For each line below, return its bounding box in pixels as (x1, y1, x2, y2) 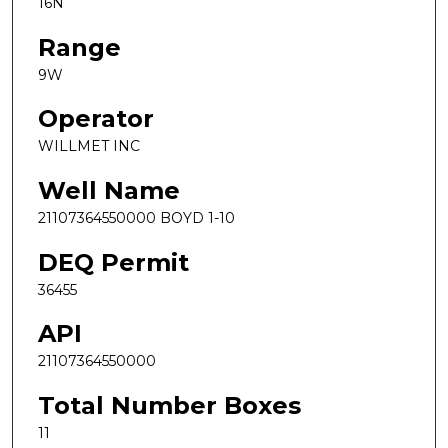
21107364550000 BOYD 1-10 (38, 208, 235, 227)
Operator (38, 104, 154, 134)
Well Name (38, 175, 180, 205)
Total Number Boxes (38, 390, 301, 420)
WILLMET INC (38, 137, 140, 156)
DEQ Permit (38, 247, 189, 277)
